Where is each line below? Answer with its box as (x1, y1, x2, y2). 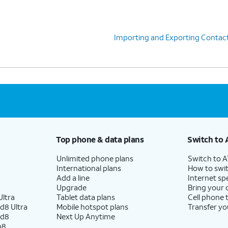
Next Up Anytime (56, 211, 115, 221)
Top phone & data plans (55, 133, 144, 145)
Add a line (56, 172, 90, 183)
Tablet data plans (56, 191, 115, 202)
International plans (56, 162, 121, 173)
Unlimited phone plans (56, 153, 133, 163)
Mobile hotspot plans (56, 201, 128, 212)
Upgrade (56, 182, 87, 192)
